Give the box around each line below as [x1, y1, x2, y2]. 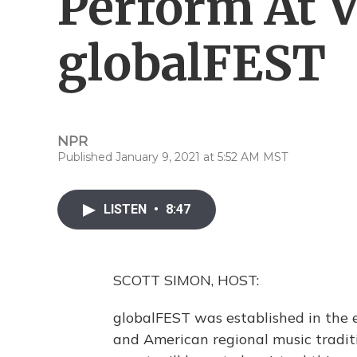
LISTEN [104, 202, 150, 217]
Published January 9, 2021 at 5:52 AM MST [57, 150, 288, 164]
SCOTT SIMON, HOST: [113, 271, 259, 289]
